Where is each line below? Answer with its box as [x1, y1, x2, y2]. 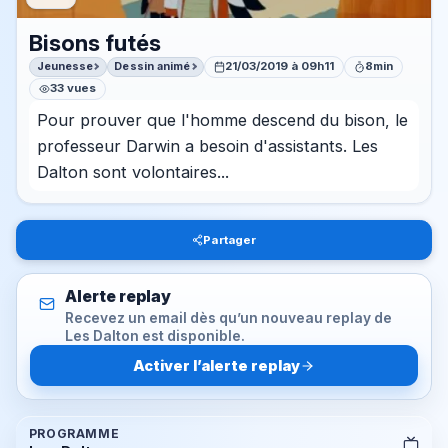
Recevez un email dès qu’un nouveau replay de [64, 310, 392, 327]
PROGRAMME [28, 426, 120, 442]
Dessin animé [114, 59, 191, 74]
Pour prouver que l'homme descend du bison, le [36, 109, 408, 130]
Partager [203, 232, 257, 247]
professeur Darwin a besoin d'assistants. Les [36, 135, 378, 156]
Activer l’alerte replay [133, 356, 301, 374]
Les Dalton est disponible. [64, 328, 245, 345]
